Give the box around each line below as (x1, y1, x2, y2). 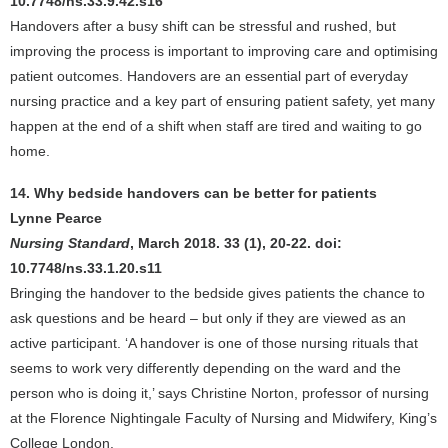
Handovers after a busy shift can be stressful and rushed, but (10, 18, 396, 34)
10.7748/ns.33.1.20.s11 (10, 260, 162, 276)
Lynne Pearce (10, 210, 102, 226)
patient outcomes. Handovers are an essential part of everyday (10, 68, 408, 84)
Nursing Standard (10, 235, 130, 251)
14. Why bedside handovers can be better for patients (10, 185, 377, 201)
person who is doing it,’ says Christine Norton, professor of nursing (10, 385, 429, 401)
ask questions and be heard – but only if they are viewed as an (10, 310, 406, 326)
